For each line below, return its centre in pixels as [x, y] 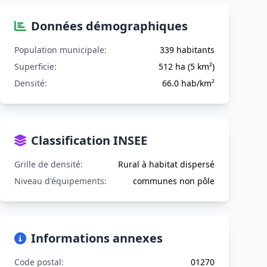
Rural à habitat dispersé [166, 164]
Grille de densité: [49, 164]
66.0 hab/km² [188, 83]
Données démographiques [109, 26]
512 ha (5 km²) [187, 66]
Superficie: [35, 66]
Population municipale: [60, 50]
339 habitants [187, 50]
